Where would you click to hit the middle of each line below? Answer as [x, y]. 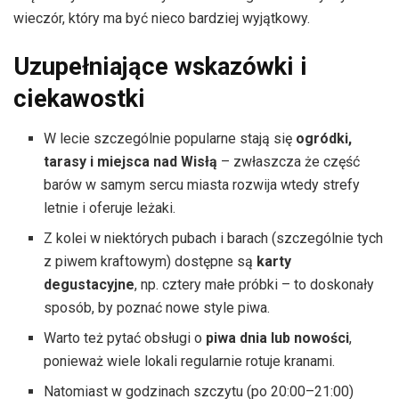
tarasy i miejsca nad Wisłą [131, 161]
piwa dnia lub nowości [278, 338]
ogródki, [324, 138]
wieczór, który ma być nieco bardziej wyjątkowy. [162, 19]
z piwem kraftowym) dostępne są [151, 261]
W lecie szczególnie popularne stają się [170, 138]
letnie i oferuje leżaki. [110, 208]
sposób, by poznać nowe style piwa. [157, 307]
